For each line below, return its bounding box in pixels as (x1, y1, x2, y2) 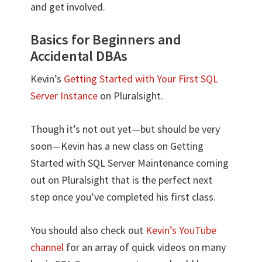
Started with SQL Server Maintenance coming (30, 156, 229, 170)
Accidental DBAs (30, 46, 128, 65)
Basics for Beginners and (30, 30, 182, 49)
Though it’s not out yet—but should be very (30, 122, 220, 136)
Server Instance (30, 88, 98, 102)
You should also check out (30, 223, 146, 237)
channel (30, 240, 64, 254)
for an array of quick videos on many (64, 240, 226, 254)
